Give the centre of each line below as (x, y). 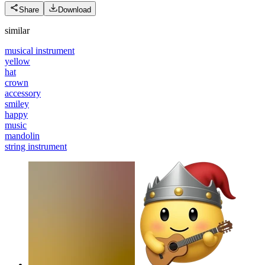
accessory (23, 93)
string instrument (36, 146)
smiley (17, 104)
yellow (17, 61)
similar (17, 30)
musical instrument (40, 50)
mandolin (22, 135)
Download (75, 9)
